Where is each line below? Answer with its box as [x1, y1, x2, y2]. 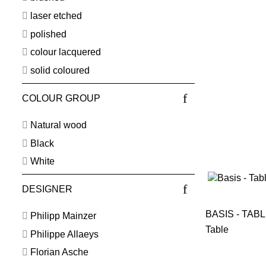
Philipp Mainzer [30, 211, 96, 221]
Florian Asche [30, 247, 88, 258]
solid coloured [30, 65, 90, 76]
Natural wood [30, 119, 87, 130]
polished [30, 28, 66, 39]
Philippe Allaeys [30, 229, 99, 239]
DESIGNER [21, 184, 72, 195]
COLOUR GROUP [21, 93, 100, 104]
